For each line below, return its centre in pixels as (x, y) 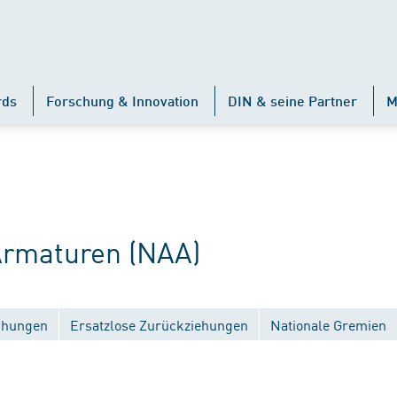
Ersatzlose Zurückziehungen (159, 324)
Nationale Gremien (328, 324)
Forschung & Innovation (122, 101)
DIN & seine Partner (292, 101)
